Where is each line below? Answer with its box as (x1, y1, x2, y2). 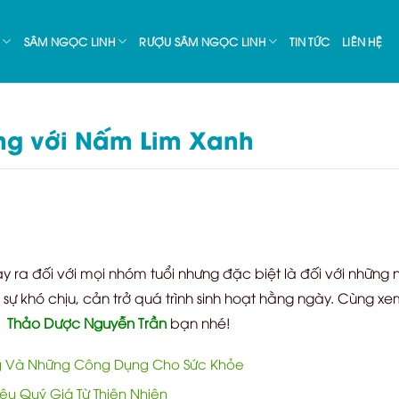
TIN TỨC (289, 33, 330, 49)
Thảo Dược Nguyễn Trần (6, 312, 167, 331)
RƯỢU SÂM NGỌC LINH (139, 33, 265, 49)
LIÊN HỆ (342, 33, 382, 49)
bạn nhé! (169, 312, 231, 331)
